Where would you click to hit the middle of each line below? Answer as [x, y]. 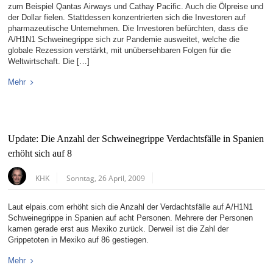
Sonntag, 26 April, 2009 [106, 178]
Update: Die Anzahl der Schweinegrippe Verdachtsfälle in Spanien [136, 139]
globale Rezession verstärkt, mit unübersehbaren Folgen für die [120, 51]
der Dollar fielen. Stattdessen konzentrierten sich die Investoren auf [127, 18]
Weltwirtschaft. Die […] [49, 62]
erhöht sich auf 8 [40, 154]
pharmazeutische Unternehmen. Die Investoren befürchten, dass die [128, 29]
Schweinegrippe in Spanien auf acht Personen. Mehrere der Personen [131, 218]
